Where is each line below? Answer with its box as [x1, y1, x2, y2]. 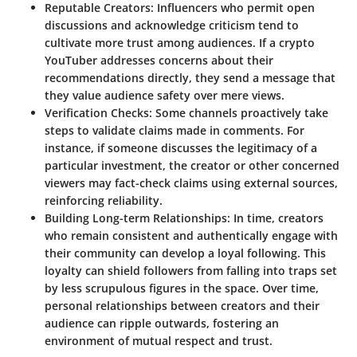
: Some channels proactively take [149, 105, 328, 121]
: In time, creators [227, 210, 324, 226]
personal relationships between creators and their [45, 298, 320, 314]
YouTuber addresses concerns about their [45, 53, 273, 69]
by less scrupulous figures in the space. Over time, [45, 280, 319, 296]
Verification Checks [45, 105, 149, 121]
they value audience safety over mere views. [45, 88, 284, 104]
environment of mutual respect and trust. [45, 333, 273, 349]
